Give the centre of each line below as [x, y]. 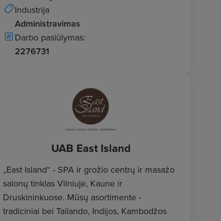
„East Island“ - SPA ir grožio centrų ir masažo [89, 169]
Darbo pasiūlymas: [50, 37]
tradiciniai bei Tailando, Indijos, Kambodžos [85, 211]
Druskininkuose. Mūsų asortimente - [72, 197]
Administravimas [48, 23]
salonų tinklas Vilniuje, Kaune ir [63, 183]
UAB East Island [91, 148]
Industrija [32, 10]
